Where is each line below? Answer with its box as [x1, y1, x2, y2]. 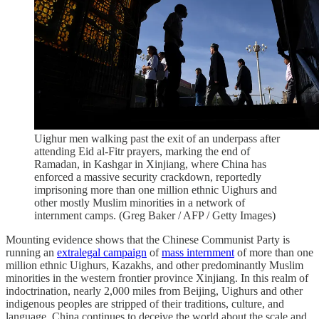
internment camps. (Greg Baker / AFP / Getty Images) [34, 209, 276, 222]
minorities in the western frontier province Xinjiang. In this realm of [6, 272, 308, 285]
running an [6, 246, 57, 259]
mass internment [162, 246, 234, 259]
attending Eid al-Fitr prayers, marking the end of [34, 145, 250, 158]
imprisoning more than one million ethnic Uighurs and [34, 184, 277, 197]
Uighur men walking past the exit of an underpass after [34, 132, 280, 145]
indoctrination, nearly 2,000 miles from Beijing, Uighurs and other [6, 285, 303, 298]
